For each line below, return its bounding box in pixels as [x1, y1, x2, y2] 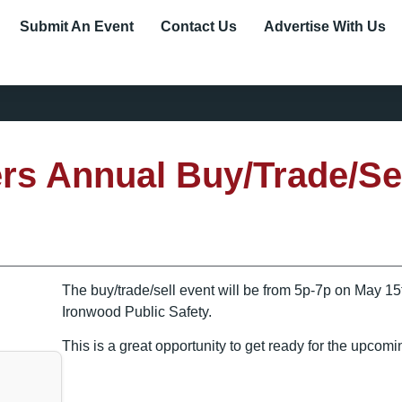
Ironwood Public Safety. [62, 304, 213, 319]
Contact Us [160, 19, 237, 34]
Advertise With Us [263, 19, 386, 34]
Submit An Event [19, 19, 134, 34]
